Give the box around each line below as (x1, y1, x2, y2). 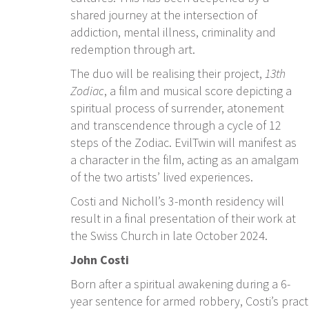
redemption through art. (70, 41, 195, 57)
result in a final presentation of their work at (70, 210, 296, 226)
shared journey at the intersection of (70, 7, 257, 23)
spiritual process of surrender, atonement (70, 100, 284, 116)
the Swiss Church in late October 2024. (70, 228, 268, 243)
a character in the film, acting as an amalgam (70, 152, 299, 168)
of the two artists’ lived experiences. (70, 169, 256, 185)
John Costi (70, 252, 132, 268)
